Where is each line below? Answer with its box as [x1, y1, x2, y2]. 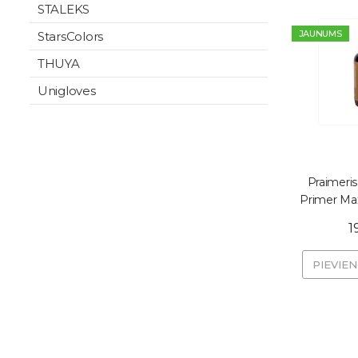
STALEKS [38, 2, 90, 17]
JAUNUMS [298, 27, 342, 39]
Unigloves [38, 83, 96, 98]
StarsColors [38, 29, 104, 44]
